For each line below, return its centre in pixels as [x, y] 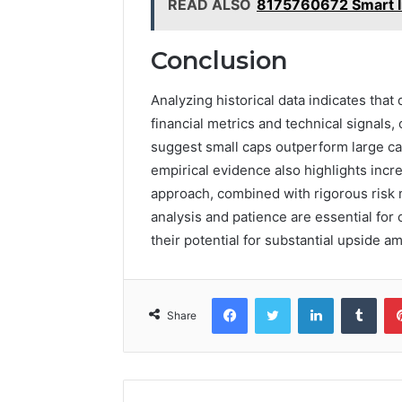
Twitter [310, 297]
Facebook [274, 297]
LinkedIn [356, 297]
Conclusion [219, 60]
